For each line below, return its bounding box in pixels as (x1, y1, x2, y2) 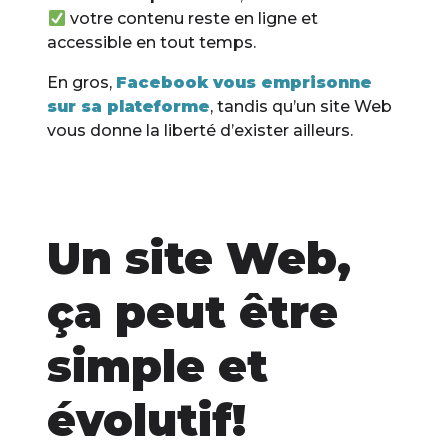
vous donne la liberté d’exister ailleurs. (47, 121, 354, 141)
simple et (47, 339, 269, 394)
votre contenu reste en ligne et (65, 9, 318, 29)
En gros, (47, 73, 117, 93)
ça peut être (47, 285, 339, 340)
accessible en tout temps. (47, 33, 257, 53)
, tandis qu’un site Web (210, 97, 393, 117)
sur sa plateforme (47, 97, 211, 117)
